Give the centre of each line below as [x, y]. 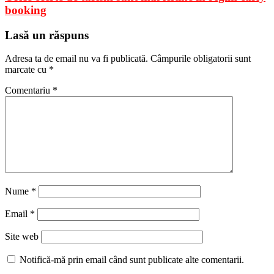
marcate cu [27, 70]
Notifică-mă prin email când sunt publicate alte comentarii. [132, 260]
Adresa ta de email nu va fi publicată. [76, 59]
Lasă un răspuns [47, 35]
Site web [22, 237]
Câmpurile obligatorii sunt [201, 59]
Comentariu [29, 91]
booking [26, 10]
